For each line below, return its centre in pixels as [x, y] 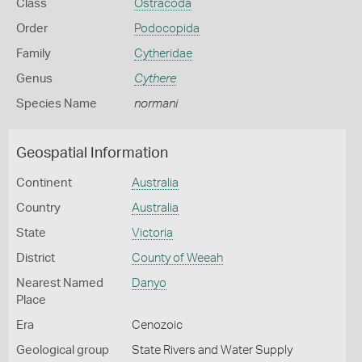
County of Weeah [177, 258]
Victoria [152, 233]
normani [156, 104]
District [36, 258]
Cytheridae [163, 54]
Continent [44, 183]
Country [38, 208]
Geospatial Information [92, 154]
